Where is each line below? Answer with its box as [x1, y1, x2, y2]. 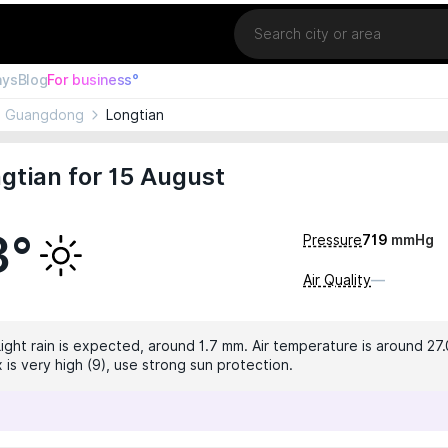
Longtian [106, 107, 164, 123]
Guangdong [5, 107, 84, 123]
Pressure [303, 232, 362, 248]
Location [232, 7, 290, 23]
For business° [47, 72, 139, 88]
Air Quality [303, 272, 371, 288]
